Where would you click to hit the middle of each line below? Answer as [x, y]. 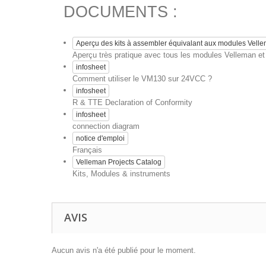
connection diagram [106, 126]
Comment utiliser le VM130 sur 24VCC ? [142, 79]
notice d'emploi [100, 138]
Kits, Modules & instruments [121, 174]
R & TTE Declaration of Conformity [132, 102]
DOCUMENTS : [121, 12]
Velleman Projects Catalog [119, 162]
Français [87, 150]
